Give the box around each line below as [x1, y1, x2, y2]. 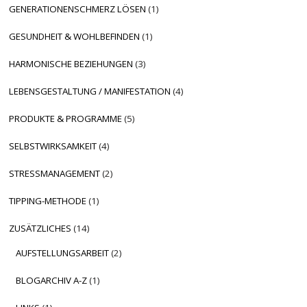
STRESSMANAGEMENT [9, 167, 101, 180]
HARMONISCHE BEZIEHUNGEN [9, 57, 134, 70]
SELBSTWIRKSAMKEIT [9, 139, 97, 152]
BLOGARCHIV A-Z [16, 273, 88, 286]
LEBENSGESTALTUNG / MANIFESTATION [9, 84, 171, 97]
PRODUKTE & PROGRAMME [9, 112, 123, 125]
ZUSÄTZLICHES [9, 221, 72, 234]
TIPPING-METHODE [9, 194, 87, 207]
